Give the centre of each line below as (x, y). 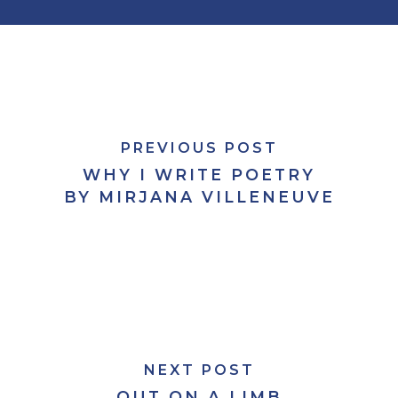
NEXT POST (199, 370)
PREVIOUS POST (199, 147)
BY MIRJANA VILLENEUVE (199, 196)
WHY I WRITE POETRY (199, 174)
